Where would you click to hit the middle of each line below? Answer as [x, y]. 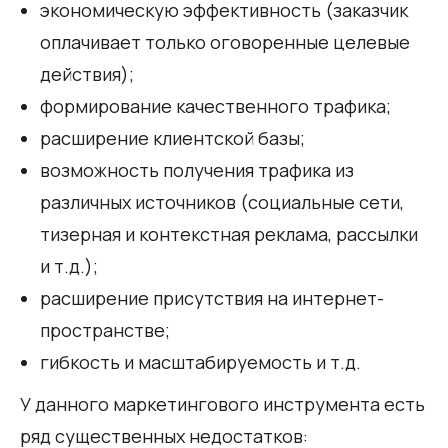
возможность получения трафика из [197, 169]
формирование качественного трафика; [215, 105]
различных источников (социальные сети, [222, 201]
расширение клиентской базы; [172, 137]
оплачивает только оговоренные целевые [225, 41]
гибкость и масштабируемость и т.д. [200, 361]
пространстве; [105, 329]
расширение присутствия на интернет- [212, 297]
